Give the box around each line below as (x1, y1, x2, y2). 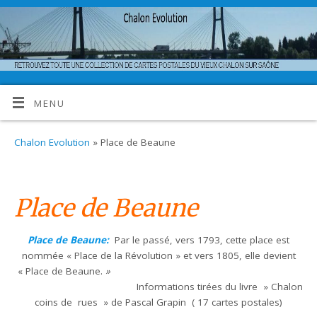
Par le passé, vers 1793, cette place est (115, 234, 289, 246)
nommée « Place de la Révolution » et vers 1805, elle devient (21, 249, 296, 262)
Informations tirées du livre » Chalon (14, 280, 303, 293)
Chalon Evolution (14, 136, 91, 149)
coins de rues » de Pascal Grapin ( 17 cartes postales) (35, 296, 282, 309)
